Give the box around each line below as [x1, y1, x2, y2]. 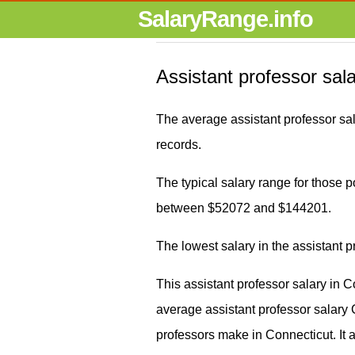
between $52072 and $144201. [156, 201, 331, 215]
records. [156, 138, 201, 151]
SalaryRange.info [138, 6, 313, 32]
